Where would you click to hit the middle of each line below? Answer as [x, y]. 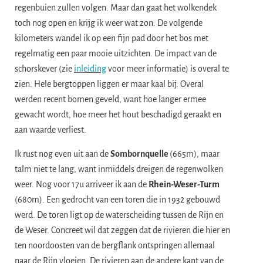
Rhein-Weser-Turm [184, 184]
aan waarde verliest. [50, 130]
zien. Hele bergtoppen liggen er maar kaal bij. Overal [109, 84]
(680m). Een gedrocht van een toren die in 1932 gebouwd [117, 199]
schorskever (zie [44, 69]
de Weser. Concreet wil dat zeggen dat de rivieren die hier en [122, 230]
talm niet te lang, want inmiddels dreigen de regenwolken [119, 169]
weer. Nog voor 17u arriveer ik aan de [82, 184]
